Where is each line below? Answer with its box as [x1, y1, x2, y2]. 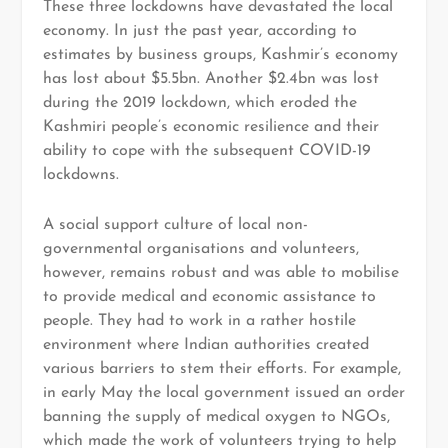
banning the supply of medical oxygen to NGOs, [42, 408, 390, 425]
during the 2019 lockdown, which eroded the [42, 95, 357, 112]
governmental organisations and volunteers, [42, 240, 359, 257]
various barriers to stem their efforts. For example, [42, 360, 401, 377]
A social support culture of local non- [42, 216, 308, 233]
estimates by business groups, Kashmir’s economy [42, 47, 398, 64]
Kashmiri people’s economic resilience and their [42, 119, 379, 136]
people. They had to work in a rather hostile [42, 312, 356, 329]
